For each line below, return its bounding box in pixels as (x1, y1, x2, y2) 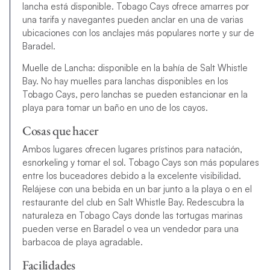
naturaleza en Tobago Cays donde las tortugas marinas (22, 210, 243, 222)
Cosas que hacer (22, 122, 99, 139)
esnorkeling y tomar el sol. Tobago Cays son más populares (22, 157, 259, 169)
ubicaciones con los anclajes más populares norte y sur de (22, 27, 254, 39)
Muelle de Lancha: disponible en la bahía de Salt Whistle (22, 61, 248, 74)
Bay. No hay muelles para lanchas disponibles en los (22, 75, 228, 87)
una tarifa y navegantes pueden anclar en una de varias (22, 13, 243, 25)
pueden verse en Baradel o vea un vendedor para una (22, 223, 239, 235)
